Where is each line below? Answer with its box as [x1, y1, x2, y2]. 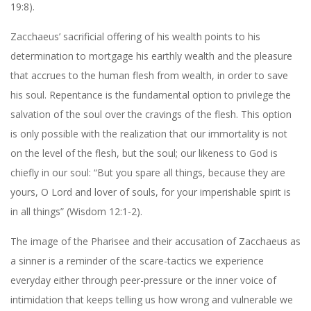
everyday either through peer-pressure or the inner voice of [10, 273, 276, 287]
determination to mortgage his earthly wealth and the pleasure [10, 49, 292, 62]
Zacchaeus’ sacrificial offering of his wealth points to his [10, 29, 260, 43]
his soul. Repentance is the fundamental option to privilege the [10, 87, 291, 101]
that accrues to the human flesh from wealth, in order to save [10, 68, 288, 82]
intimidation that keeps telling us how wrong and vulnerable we [10, 292, 293, 306]
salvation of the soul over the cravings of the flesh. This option [10, 107, 292, 121]
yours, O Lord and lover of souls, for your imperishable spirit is [10, 185, 291, 199]
